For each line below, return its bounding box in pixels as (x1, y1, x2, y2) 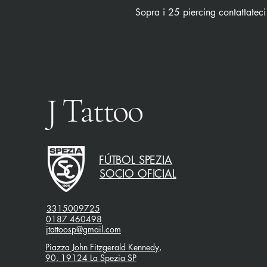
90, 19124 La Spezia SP (45, 252, 136, 264)
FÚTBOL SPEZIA (99, 153, 172, 167)
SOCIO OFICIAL (100, 166, 176, 181)
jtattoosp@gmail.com (46, 223, 121, 235)
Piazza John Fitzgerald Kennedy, (45, 241, 162, 253)
